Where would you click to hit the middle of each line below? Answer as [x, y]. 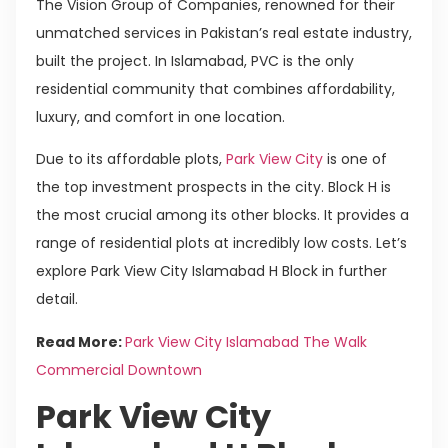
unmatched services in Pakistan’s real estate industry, [224, 32]
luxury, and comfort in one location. [160, 116]
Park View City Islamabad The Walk [246, 341]
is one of [355, 159]
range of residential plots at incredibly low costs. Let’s [221, 243]
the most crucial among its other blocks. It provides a [222, 215]
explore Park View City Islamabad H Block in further [211, 271]
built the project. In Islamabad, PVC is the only [195, 60]
